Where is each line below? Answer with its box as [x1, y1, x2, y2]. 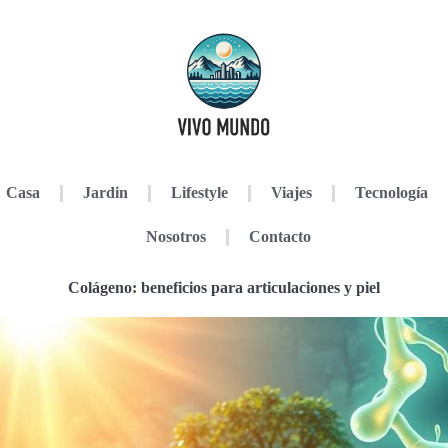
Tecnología [354, 184, 428, 201]
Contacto [248, 228, 311, 245]
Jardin [82, 184, 128, 201]
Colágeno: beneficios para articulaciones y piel [68, 279, 380, 296]
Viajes [270, 184, 312, 201]
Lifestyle [170, 184, 228, 201]
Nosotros [145, 228, 206, 245]
